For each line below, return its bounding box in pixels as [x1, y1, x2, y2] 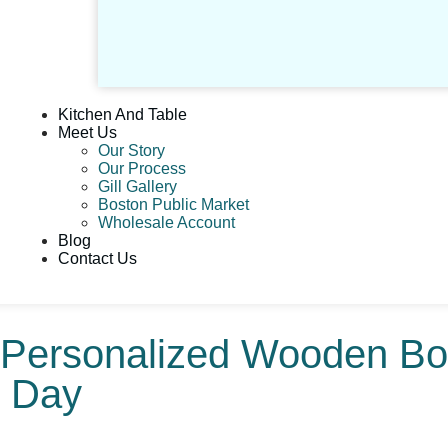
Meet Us [57, 123, 117, 141]
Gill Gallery [97, 177, 177, 195]
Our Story [97, 141, 165, 159]
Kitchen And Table [57, 105, 187, 123]
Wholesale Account [97, 213, 235, 231]
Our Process [97, 159, 186, 177]
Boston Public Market [97, 195, 249, 213]
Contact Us [57, 249, 137, 267]
